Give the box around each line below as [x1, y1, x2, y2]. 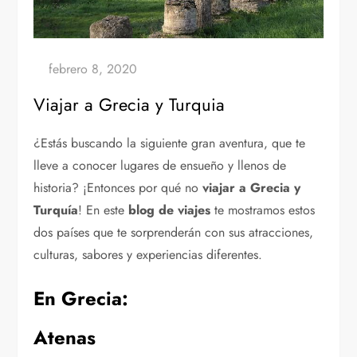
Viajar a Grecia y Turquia [33, 92, 226, 118]
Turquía [33, 201, 79, 220]
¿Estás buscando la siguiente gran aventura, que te [33, 134, 306, 153]
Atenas [33, 324, 96, 352]
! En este [78, 201, 129, 220]
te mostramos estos [210, 201, 316, 220]
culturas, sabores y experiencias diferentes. [33, 245, 263, 265]
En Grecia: [33, 284, 129, 313]
